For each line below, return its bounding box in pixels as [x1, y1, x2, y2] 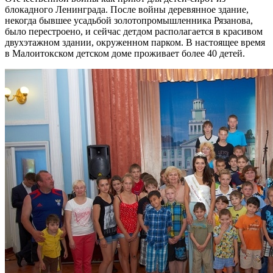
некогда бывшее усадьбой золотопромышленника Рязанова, [5, 15, 253, 26]
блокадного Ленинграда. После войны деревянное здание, [5, 4, 249, 15]
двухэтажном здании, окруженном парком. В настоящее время [5, 37, 265, 48]
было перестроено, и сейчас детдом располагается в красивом [5, 26, 263, 37]
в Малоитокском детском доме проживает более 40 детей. [5, 48, 245, 59]
